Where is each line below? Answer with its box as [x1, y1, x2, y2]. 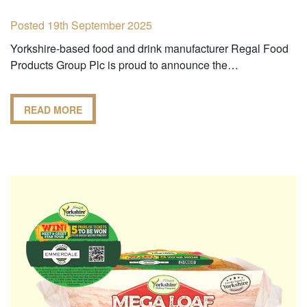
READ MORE [24, 102, 82, 116]
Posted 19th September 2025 [10, 16, 152, 33]
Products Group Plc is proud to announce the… [10, 56, 238, 73]
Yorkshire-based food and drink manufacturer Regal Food [10, 40, 288, 56]
